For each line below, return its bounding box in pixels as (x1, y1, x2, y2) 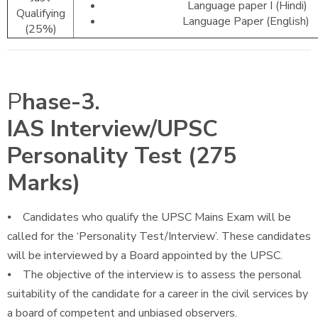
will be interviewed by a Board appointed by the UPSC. (7, 248, 283, 263)
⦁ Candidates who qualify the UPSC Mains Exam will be (7, 209, 291, 225)
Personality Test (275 (7, 141, 236, 171)
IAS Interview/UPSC (7, 114, 218, 144)
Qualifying (16, 6, 65, 21)
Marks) (7, 168, 80, 198)
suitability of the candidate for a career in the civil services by (7, 286, 308, 302)
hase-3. (22, 87, 100, 117)
